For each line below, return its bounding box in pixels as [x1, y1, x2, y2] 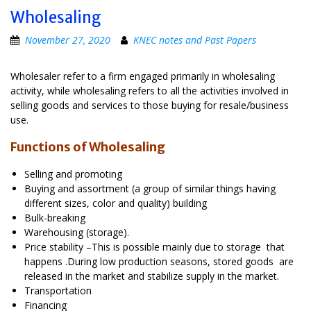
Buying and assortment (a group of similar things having [24, 181, 276, 195]
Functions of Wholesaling [10, 138, 165, 155]
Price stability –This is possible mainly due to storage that [24, 239, 285, 253]
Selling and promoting [24, 167, 122, 180]
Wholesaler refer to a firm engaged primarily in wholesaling [10, 69, 275, 83]
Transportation [24, 283, 92, 297]
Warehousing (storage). [24, 225, 129, 239]
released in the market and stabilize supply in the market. [24, 269, 279, 283]
